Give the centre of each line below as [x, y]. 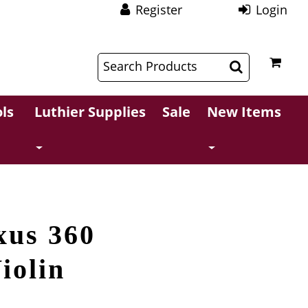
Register [159, 10]
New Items [244, 112]
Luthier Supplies [90, 112]
